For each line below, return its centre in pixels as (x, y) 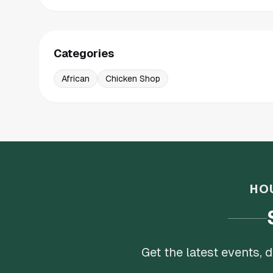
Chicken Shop (133, 79)
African (76, 79)
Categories (84, 53)
